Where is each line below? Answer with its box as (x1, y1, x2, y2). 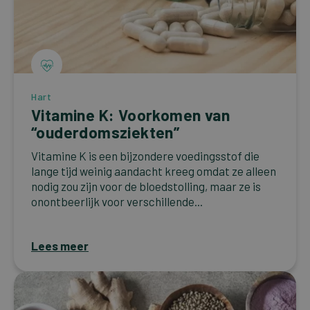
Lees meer (31, 239, 89, 253)
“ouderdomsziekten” (31, 122, 180, 143)
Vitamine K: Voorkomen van (31, 105, 230, 125)
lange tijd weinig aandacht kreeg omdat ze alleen (31, 164, 276, 179)
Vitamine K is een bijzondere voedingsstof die (31, 149, 259, 163)
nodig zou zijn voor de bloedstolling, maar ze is (31, 179, 261, 194)
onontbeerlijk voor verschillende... (31, 194, 203, 209)
